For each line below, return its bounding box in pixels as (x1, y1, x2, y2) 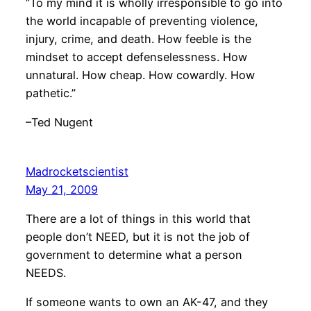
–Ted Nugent (25, 115, 93, 129)
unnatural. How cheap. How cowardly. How (25, 67, 255, 82)
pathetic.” (25, 85, 76, 100)
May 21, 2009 (25, 182, 98, 196)
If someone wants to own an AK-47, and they (25, 295, 268, 310)
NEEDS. (25, 266, 66, 280)
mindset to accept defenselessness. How (25, 49, 247, 64)
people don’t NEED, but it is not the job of (25, 230, 250, 244)
